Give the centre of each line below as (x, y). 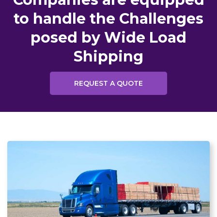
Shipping (108, 56)
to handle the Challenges (108, 19)
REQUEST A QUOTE (108, 83)
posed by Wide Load (108, 38)
